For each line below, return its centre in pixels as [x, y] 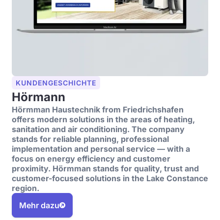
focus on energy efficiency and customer [91, 159]
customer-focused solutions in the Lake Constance [110, 178]
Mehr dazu [39, 205]
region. [26, 188]
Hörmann [39, 97]
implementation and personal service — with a [101, 149]
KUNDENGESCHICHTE [56, 83]
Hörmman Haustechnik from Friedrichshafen [98, 110]
